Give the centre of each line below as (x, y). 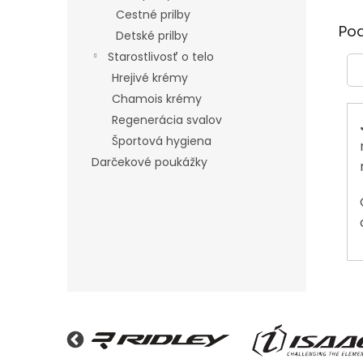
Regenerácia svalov (167, 120)
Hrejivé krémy (150, 78)
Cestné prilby (153, 15)
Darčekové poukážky (149, 162)
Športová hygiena (162, 141)
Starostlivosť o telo (161, 57)
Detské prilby (152, 36)
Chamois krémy (157, 99)
